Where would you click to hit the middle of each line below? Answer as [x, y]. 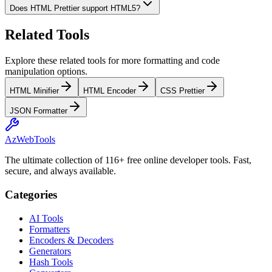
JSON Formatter [39, 111]
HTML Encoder [110, 91]
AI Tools [46, 218]
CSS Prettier [182, 91]
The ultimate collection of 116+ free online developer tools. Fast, [128, 160]
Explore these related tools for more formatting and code [112, 61]
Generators [50, 251]
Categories [31, 194]
